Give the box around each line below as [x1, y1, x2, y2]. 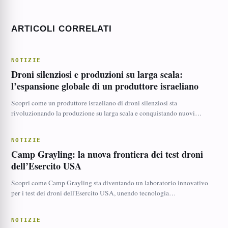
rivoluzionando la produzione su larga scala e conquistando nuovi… [11, 108, 202, 118]
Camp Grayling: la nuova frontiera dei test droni [11, 148, 203, 161]
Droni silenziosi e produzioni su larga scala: [11, 68, 183, 81]
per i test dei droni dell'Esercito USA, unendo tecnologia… [11, 188, 176, 197]
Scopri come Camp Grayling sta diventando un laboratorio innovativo [11, 178, 208, 187]
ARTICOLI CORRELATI [11, 24, 112, 34]
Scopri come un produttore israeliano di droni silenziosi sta [11, 98, 177, 107]
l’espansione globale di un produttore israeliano [11, 79, 198, 93]
